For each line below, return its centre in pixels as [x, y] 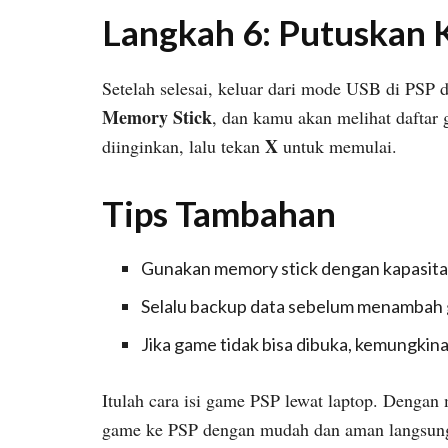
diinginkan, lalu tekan [183, 145]
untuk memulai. [337, 145]
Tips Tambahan [219, 212]
